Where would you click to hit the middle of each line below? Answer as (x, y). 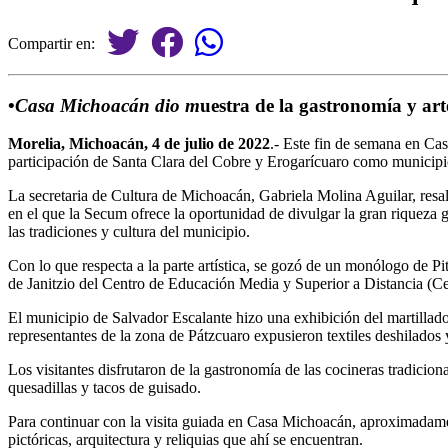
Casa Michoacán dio (97, 105)
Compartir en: (57, 43)
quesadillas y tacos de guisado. (104, 388)
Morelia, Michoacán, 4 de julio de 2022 (139, 144)
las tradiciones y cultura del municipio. (129, 232)
